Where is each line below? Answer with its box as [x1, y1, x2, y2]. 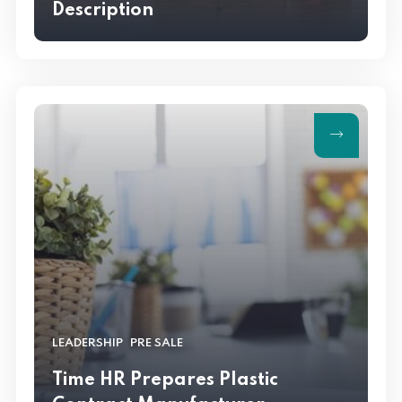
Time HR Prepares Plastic [52, 371, 278, 390]
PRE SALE [130, 337, 183, 350]
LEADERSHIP [52, 337, 123, 350]
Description [52, 2, 153, 21]
